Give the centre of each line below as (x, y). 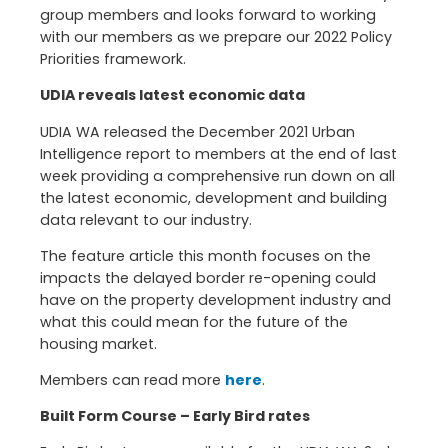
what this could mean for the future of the (194, 321)
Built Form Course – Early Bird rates (175, 416)
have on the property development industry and (215, 299)
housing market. (98, 343)
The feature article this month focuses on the (205, 255)
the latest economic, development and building (213, 197)
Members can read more (132, 380)
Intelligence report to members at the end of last (218, 153)
